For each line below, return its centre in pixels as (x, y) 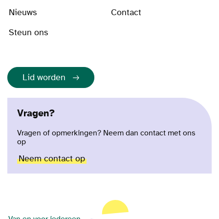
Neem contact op (52, 159)
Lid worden (44, 78)
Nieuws (23, 13)
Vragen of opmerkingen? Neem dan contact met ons (106, 133)
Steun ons (28, 33)
